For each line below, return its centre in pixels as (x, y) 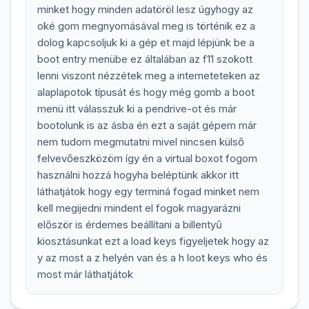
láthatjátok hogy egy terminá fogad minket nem (148, 191)
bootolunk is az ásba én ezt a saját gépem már (147, 125)
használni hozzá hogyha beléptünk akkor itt (138, 175)
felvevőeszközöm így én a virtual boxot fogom (147, 158)
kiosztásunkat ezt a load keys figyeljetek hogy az (153, 241)
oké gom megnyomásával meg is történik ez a (146, 26)
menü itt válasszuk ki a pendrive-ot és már (137, 109)
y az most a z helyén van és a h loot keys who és (152, 258)
